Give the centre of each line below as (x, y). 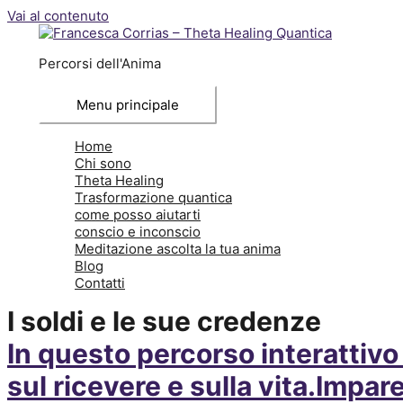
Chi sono (103, 163)
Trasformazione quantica (153, 197)
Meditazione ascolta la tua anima (178, 249)
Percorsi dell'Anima (100, 63)
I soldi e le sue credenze (164, 321)
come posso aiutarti (138, 215)
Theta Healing (119, 180)
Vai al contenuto (58, 16)
